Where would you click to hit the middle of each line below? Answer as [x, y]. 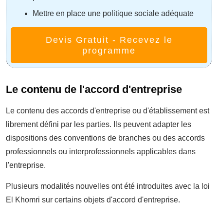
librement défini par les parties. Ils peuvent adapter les [99, 124]
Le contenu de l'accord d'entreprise [94, 89]
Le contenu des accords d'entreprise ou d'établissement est [108, 110]
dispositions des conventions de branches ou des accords [105, 138]
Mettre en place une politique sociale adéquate [113, 13]
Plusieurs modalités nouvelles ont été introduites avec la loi [108, 186]
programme [109, 50]
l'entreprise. [26, 165]
